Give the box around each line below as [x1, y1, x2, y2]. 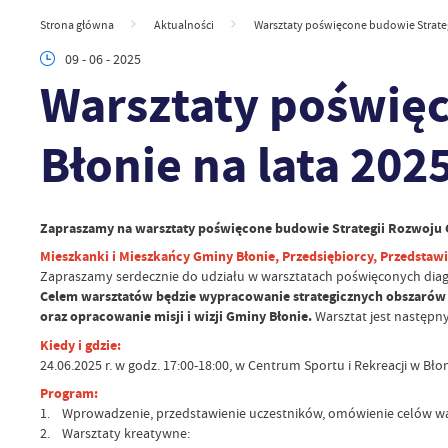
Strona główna [39, 17, 114, 34]
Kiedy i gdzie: [39, 335, 124, 355]
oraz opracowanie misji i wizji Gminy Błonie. [39, 307, 312, 327]
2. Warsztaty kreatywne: [39, 425, 190, 443]
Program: [39, 384, 98, 404]
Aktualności [153, 17, 214, 34]
